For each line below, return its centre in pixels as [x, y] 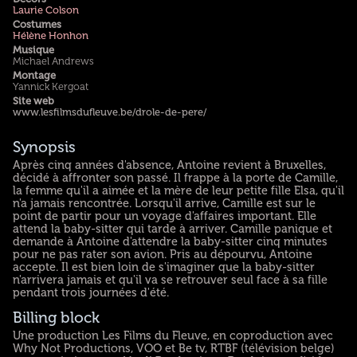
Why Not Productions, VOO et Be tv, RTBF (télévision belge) [173, 348]
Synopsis [44, 147]
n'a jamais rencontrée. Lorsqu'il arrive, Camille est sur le [164, 203]
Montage [34, 75]
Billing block [56, 318]
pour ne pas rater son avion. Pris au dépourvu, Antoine [162, 254]
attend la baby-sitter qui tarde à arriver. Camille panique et [172, 228]
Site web [33, 101]
